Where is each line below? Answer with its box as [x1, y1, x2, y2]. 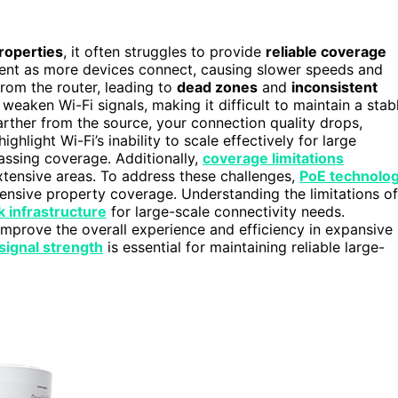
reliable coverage [266, 43, 386, 61]
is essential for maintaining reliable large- [103, 238, 385, 257]
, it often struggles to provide [63, 43, 266, 61]
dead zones [177, 78, 258, 97]
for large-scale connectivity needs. [107, 203, 345, 221]
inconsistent [291, 78, 378, 97]
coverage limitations [203, 149, 344, 168]
